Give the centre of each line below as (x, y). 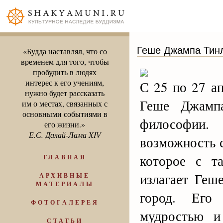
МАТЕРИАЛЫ (65, 184)
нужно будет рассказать (65, 93)
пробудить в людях (65, 72)
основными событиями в (65, 114)
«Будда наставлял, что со (65, 51)
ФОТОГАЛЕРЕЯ (65, 202)
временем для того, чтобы (65, 61)
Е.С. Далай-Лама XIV (65, 135)
